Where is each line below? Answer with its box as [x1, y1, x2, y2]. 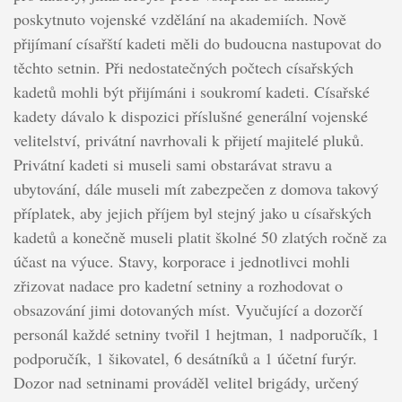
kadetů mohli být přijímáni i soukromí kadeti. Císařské [13, 80, 370, 102]
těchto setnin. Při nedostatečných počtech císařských [13, 56, 354, 78]
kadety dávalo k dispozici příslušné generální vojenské [13, 104, 368, 127]
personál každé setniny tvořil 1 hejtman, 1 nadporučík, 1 [13, 322, 380, 345]
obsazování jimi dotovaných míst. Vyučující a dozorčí [13, 298, 363, 320]
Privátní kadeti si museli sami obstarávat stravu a [13, 153, 332, 175]
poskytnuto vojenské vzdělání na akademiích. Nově [13, 7, 346, 30]
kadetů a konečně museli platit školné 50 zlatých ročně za [13, 225, 387, 248]
